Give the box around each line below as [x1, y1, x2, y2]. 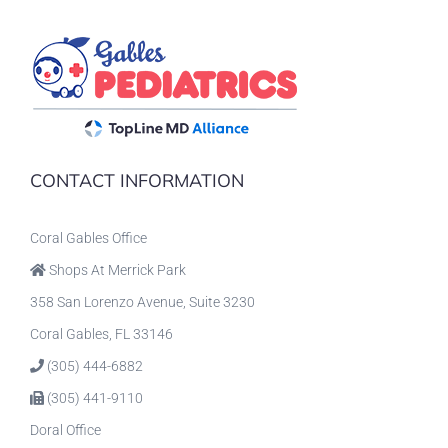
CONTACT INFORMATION [30, 168, 244, 192]
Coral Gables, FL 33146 [30, 325, 173, 342]
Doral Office [30, 421, 101, 438]
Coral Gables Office [30, 229, 147, 246]
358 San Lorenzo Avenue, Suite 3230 [30, 293, 255, 310]
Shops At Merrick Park [49, 261, 186, 278]
